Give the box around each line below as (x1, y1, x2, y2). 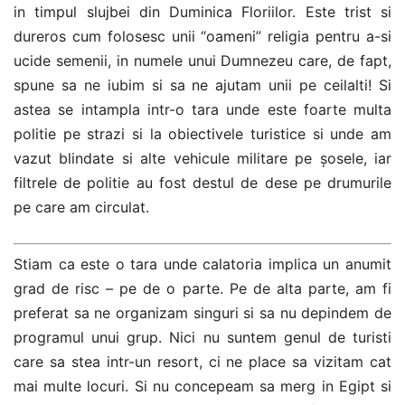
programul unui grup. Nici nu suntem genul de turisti (14, 327, 391, 346)
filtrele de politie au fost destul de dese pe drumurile (14, 174, 391, 193)
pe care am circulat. (14, 198, 149, 217)
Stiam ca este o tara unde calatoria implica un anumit (14, 254, 391, 273)
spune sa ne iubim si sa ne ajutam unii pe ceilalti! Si (14, 76, 391, 95)
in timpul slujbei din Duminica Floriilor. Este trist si (14, 3, 391, 22)
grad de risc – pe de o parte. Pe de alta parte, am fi (14, 278, 391, 297)
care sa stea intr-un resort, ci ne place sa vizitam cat (14, 352, 391, 371)
